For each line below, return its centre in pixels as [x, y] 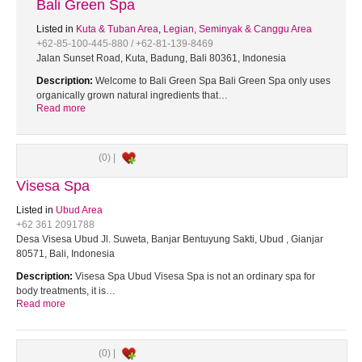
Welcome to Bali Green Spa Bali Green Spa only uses [212, 81]
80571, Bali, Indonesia [65, 254]
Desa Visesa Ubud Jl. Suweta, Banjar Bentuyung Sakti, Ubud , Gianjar [170, 239]
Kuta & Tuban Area [117, 29]
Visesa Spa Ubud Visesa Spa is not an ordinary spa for [194, 276]
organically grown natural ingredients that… [132, 95]
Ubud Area [79, 210]
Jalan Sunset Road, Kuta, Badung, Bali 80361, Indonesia [161, 58]
